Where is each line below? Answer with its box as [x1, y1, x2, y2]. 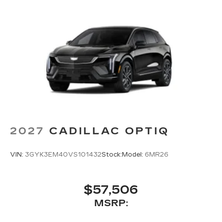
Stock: [102, 151, 122, 159]
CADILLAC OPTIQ [49, 124, 169, 137]
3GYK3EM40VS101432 [25, 151, 102, 159]
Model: [122, 151, 145, 159]
